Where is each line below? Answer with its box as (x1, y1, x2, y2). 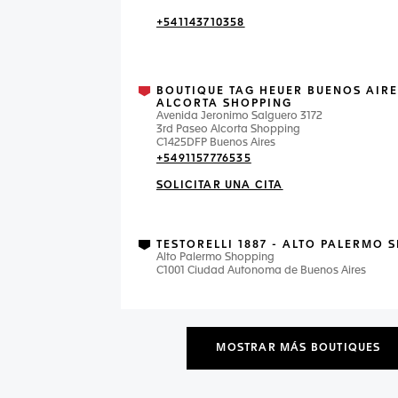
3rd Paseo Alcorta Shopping (156, 124, 300, 135)
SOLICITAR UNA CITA (156, 180, 283, 191)
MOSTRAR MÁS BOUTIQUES (216, 343, 381, 354)
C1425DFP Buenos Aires (156, 138, 275, 148)
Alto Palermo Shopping (156, 252, 275, 263)
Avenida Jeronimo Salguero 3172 (156, 111, 322, 122)
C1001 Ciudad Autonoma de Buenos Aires (156, 266, 366, 276)
